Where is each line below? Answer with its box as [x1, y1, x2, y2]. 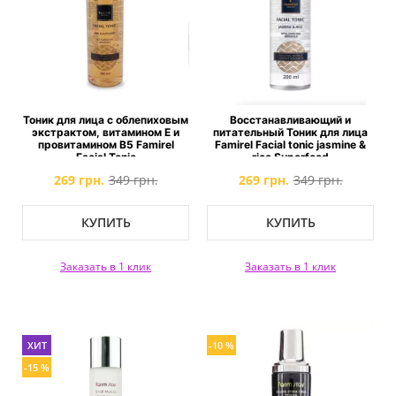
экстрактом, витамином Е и [32, 126, 179, 139]
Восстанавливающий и [230, 113, 351, 126]
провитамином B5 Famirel [37, 138, 174, 151]
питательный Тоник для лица [213, 126, 368, 139]
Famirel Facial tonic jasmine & [215, 138, 366, 151]
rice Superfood [252, 150, 329, 164]
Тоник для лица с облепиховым [23, 113, 188, 126]
